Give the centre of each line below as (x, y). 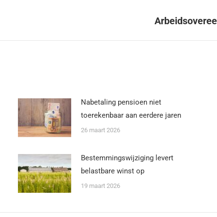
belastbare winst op (112, 171)
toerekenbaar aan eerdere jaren (131, 115)
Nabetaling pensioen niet (121, 102)
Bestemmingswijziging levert (127, 158)
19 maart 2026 (100, 186)
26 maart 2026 (100, 130)
